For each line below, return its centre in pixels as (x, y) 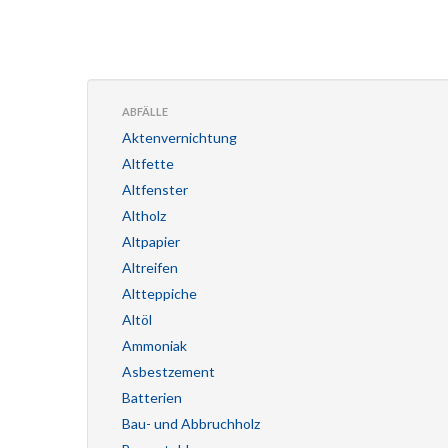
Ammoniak (154, 345)
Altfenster (155, 189)
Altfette (148, 163)
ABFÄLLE (145, 111)
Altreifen (150, 267)
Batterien (152, 397)
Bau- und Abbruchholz (191, 423)
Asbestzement (168, 371)
